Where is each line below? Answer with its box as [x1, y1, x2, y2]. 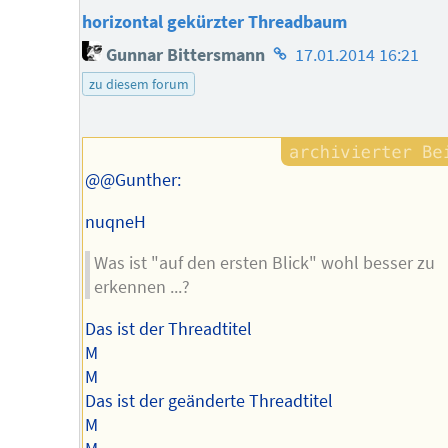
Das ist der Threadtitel [84, 318, 252, 341]
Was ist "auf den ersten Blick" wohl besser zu [94, 252, 436, 275]
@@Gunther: [84, 169, 181, 192]
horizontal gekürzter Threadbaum [81, 11, 347, 34]
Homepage [267, 38, 351, 61]
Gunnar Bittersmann [101, 44, 265, 67]
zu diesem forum [88, 75, 189, 94]
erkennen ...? [94, 276, 191, 299]
